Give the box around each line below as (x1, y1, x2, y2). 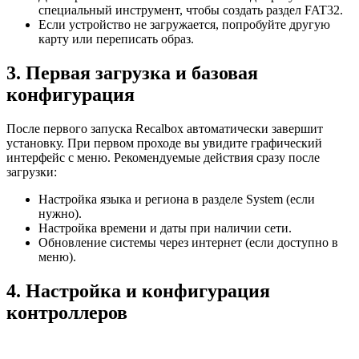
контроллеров (6, 301, 127, 323)
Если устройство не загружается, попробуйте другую (38, 18, 330, 32)
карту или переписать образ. (38, 32, 194, 46)
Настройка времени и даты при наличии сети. (38, 220, 292, 235)
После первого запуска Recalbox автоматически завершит (6, 121, 323, 135)
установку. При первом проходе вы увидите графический (6, 135, 322, 150)
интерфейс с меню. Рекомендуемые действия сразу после (6, 150, 320, 164)
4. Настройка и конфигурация (6, 280, 270, 301)
